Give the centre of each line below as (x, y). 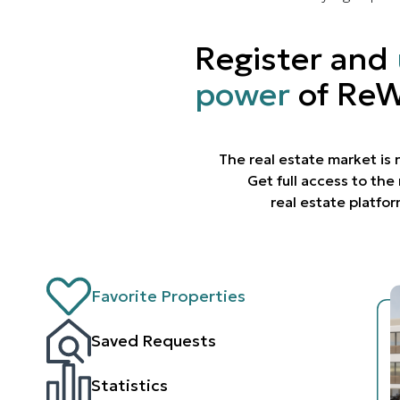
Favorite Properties (168, 296)
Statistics (129, 385)
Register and (295, 58)
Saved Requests (154, 340)
